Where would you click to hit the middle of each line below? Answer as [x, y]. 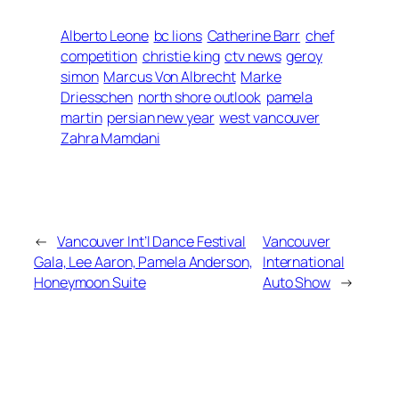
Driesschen [97, 98]
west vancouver [270, 118]
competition [99, 57]
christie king [181, 57]
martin [81, 118]
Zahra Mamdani [110, 138]
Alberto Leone [105, 36]
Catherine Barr [254, 36]
